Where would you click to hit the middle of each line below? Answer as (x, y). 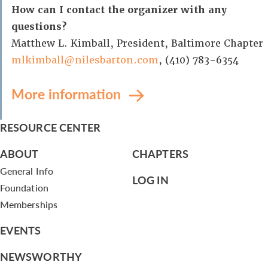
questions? (39, 27)
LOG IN (150, 180)
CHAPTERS (160, 153)
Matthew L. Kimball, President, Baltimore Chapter (137, 43)
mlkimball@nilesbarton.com (85, 60)
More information (68, 94)
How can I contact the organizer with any (119, 10)
